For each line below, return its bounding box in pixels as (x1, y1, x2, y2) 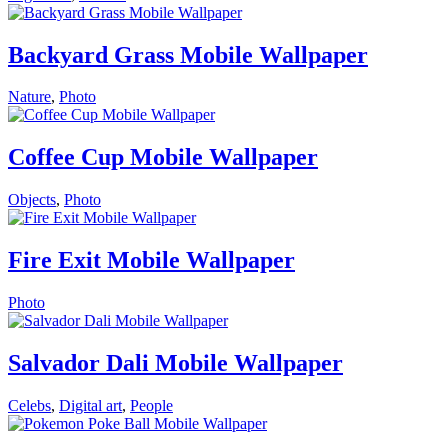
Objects (8, 191, 56, 209)
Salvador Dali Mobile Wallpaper (8, 349, 343, 376)
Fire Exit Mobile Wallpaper (8, 247, 295, 274)
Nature (8, 88, 51, 106)
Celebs (8, 396, 51, 414)
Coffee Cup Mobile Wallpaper (8, 144, 318, 171)
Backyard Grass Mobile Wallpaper (8, 41, 368, 68)
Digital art (59, 396, 122, 414)
